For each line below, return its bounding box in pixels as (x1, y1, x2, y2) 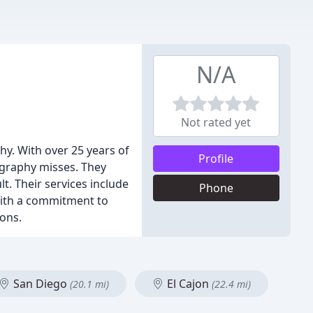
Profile (198, 151, 234, 166)
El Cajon (164, 276, 212, 291)
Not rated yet (181, 115, 252, 130)
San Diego (10, 276, 70, 291)
